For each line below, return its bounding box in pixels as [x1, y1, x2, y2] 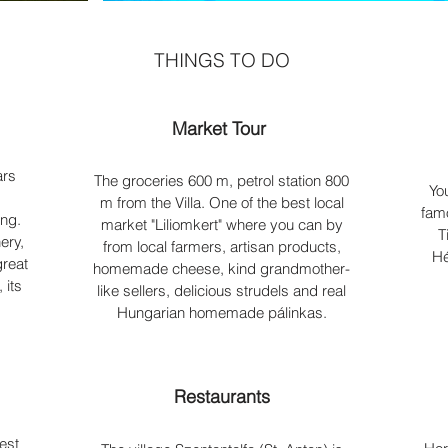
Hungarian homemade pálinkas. [116, 303, 327, 322]
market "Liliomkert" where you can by [100, 215, 343, 234]
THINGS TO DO [153, 48, 290, 72]
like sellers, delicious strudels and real [97, 281, 346, 300]
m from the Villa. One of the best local [99, 193, 344, 212]
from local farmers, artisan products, [102, 237, 341, 256]
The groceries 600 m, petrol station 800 [94, 171, 349, 190]
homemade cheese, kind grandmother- [93, 259, 350, 278]
